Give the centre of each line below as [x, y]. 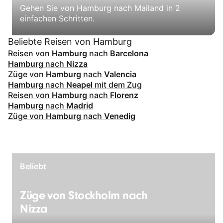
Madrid [80, 106]
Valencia [120, 74]
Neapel [79, 85]
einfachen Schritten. [57, 19]
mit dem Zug [117, 85]
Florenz [124, 95]
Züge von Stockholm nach [84, 196]
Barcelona [129, 54]
